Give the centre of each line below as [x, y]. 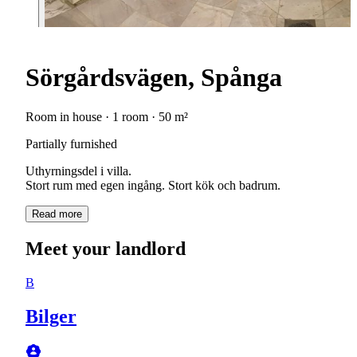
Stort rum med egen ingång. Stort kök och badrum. [153, 185]
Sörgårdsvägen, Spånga [154, 78]
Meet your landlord [106, 248]
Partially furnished [71, 143]
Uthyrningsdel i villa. [78, 171]
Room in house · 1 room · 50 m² [107, 116]
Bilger [51, 316]
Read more [57, 214]
